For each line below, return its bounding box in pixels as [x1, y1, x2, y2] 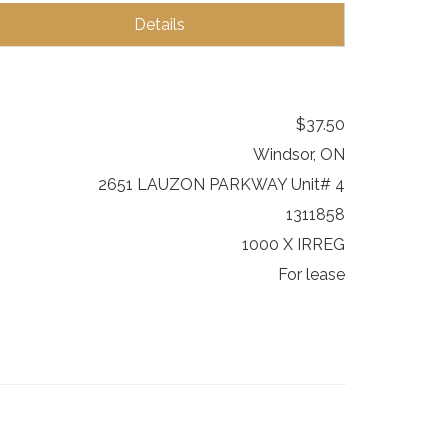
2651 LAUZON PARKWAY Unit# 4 [98, 175, 345, 195]
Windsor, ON [253, 145, 345, 165]
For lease [278, 265, 345, 285]
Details [134, 15, 185, 35]
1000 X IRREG [242, 235, 345, 255]
